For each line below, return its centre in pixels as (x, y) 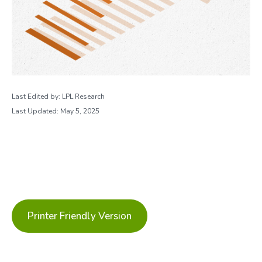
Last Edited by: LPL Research (58, 96)
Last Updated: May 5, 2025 (56, 111)
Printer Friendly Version (80, 216)
